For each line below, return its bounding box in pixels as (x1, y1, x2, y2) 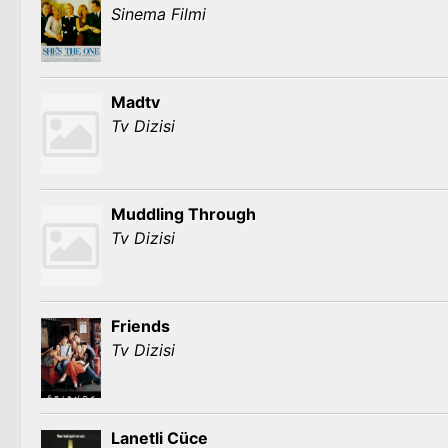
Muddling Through (111, 204, 256, 224)
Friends (111, 316, 170, 336)
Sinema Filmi (111, 4, 206, 24)
